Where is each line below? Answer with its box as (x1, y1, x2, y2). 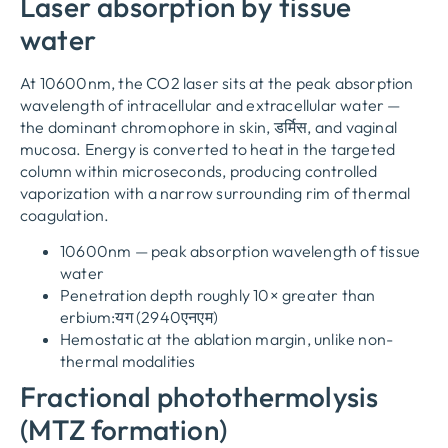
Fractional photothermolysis (20, 379, 379, 415)
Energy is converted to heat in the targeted (84, 138, 396, 159)
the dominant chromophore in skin (20, 116, 267, 137)
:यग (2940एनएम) (111, 307, 219, 328)
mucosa (20, 138, 77, 159)
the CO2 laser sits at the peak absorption (118, 72, 414, 93)
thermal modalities (60, 351, 196, 372)
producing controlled (229, 160, 378, 181)
